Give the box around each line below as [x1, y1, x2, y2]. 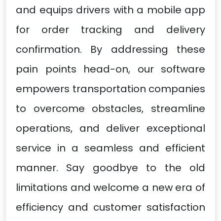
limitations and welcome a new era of [16, 180, 205, 194]
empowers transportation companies [16, 81, 205, 96]
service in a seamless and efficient [16, 141, 205, 155]
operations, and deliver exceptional [16, 121, 205, 135]
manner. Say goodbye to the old [16, 160, 205, 175]
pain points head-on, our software [16, 62, 205, 76]
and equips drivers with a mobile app [16, 2, 205, 17]
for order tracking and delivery [16, 22, 205, 37]
